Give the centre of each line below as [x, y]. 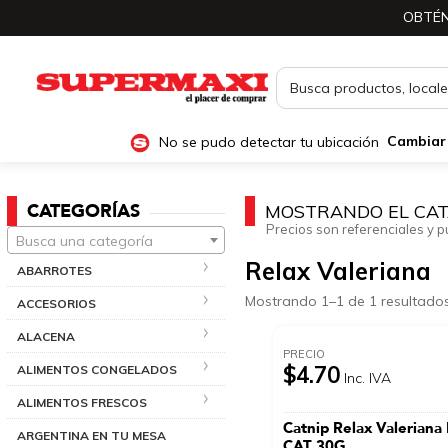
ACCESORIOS [56, 303]
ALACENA [46, 336]
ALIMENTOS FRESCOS [82, 402]
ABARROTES [54, 270]
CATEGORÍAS [83, 211]
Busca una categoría [84, 240]
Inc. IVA [368, 377]
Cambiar [416, 141]
